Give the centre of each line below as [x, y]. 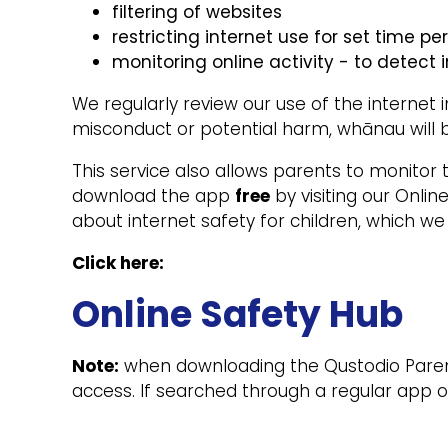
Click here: [118, 263]
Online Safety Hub [237, 314]
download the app [153, 196]
